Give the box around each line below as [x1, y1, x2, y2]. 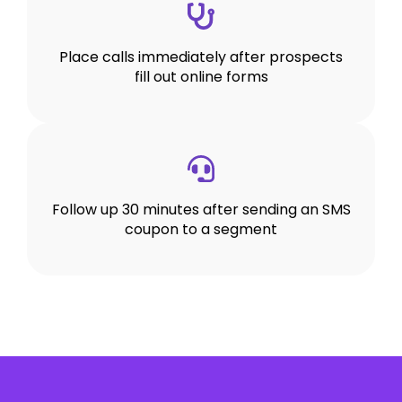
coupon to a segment [125, 219, 277, 240]
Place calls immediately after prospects [59, 46, 343, 67]
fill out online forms [134, 66, 268, 87]
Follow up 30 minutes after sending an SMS [51, 199, 351, 221]
